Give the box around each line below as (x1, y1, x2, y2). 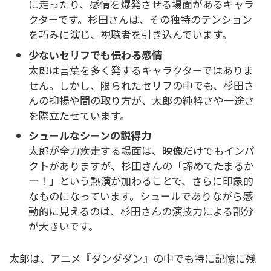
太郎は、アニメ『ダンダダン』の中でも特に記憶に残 (9, 250, 256, 266)
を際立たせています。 (28, 107, 130, 123)
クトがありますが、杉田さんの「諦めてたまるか (28, 158, 254, 173)
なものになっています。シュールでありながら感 (28, 188, 253, 203)
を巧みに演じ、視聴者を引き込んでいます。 (28, 27, 232, 42)
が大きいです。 (28, 218, 99, 233)
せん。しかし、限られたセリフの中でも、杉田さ (28, 77, 254, 93)
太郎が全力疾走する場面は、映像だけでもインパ (28, 143, 255, 158)
